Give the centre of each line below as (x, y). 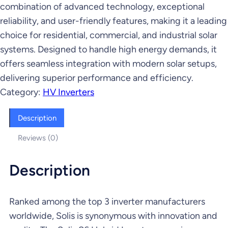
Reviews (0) (38, 138)
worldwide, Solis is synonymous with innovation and (113, 216)
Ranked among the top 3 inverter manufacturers (107, 202)
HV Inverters (68, 92)
